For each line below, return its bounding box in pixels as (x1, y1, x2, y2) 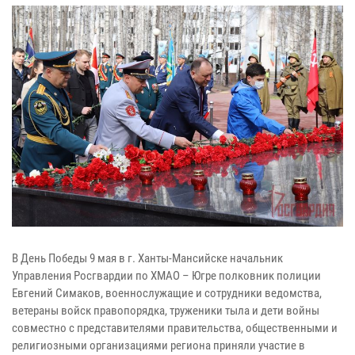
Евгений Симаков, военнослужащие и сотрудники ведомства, (12, 285, 322, 300)
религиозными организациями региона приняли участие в (12, 338, 305, 353)
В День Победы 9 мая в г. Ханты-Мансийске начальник (12, 250, 283, 265)
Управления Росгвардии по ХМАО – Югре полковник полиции (12, 268, 321, 283)
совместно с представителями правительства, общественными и (12, 320, 338, 335)
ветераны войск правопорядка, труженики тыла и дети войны (12, 303, 319, 318)
